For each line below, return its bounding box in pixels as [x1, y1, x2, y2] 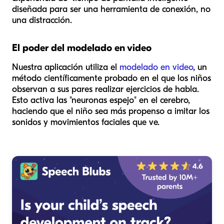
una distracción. [12, 15, 72, 26]
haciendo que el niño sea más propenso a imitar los [12, 106, 209, 117]
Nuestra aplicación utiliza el [12, 62, 119, 73]
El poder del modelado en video [12, 42, 151, 54]
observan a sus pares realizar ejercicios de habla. [12, 84, 199, 95]
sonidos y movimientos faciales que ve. [12, 117, 159, 128]
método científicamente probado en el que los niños [12, 73, 211, 84]
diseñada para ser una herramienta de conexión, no [12, 4, 210, 15]
